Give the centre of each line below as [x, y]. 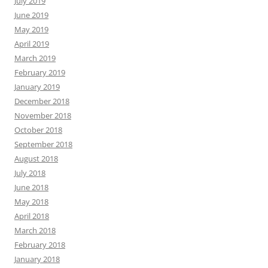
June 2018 [31, 187]
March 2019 [35, 58]
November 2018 [43, 115]
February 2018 [40, 244]
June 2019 [31, 15]
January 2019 [37, 86]
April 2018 [32, 216]
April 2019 [32, 43]
